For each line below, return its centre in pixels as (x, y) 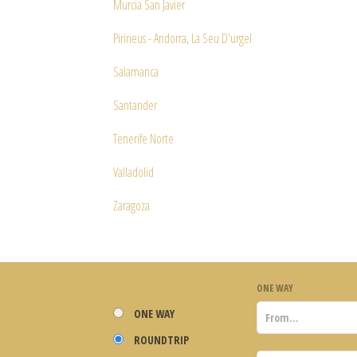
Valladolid (133, 172)
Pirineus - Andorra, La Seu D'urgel (182, 38)
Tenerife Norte (143, 139)
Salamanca (136, 72)
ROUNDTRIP (161, 339)
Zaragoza (131, 206)
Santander (135, 105)
